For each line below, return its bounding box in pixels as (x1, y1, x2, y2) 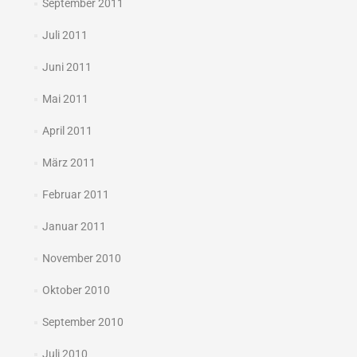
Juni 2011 (41, 61, 92, 74)
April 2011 (41, 124, 92, 138)
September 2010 (41, 316, 124, 329)
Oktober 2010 (41, 284, 110, 297)
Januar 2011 (41, 220, 106, 233)
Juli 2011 (41, 29, 88, 42)
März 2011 (41, 156, 96, 170)
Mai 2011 (41, 92, 88, 106)
